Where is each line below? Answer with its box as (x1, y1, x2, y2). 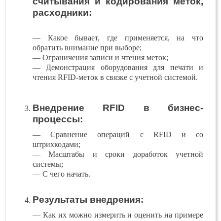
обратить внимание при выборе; (33, 43, 142, 52)
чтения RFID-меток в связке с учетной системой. (33, 73, 198, 81)
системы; (33, 160, 63, 168)
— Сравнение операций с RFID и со (33, 130, 203, 139)
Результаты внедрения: (33, 194, 144, 205)
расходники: (33, 7, 92, 18)
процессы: (33, 114, 83, 124)
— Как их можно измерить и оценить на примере (33, 211, 203, 219)
